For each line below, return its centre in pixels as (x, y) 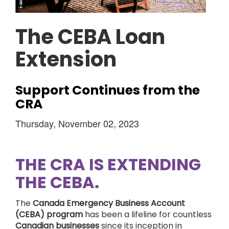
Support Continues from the (108, 90)
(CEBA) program (49, 214)
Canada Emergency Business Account (109, 203)
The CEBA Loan (90, 37)
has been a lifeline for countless (147, 214)
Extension (66, 59)
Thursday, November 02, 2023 (77, 123)
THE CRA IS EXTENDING (108, 165)
